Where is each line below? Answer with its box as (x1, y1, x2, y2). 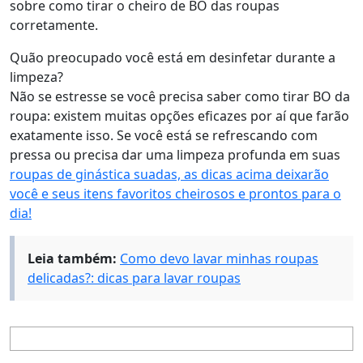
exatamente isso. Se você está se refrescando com (10, 126, 318, 144)
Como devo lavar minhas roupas (120, 249, 318, 267)
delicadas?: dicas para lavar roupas (28, 268, 241, 287)
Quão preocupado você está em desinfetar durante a (10, 48, 335, 66)
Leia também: (28, 249, 117, 267)
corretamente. (10, 15, 98, 34)
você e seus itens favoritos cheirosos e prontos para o (10, 184, 341, 203)
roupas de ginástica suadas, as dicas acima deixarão (10, 164, 329, 183)
